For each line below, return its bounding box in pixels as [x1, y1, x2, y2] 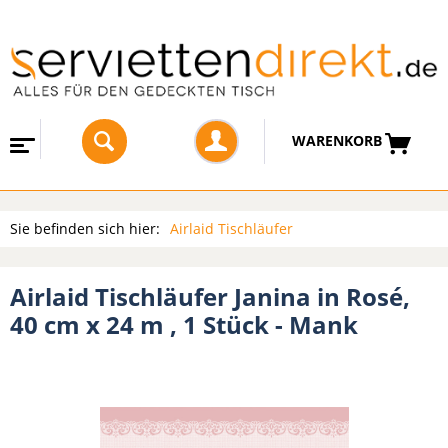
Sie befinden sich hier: [10, 218, 160, 238]
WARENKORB [291, 131, 382, 151]
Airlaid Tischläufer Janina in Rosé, [10, 279, 410, 313]
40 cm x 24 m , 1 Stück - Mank [10, 307, 358, 341]
